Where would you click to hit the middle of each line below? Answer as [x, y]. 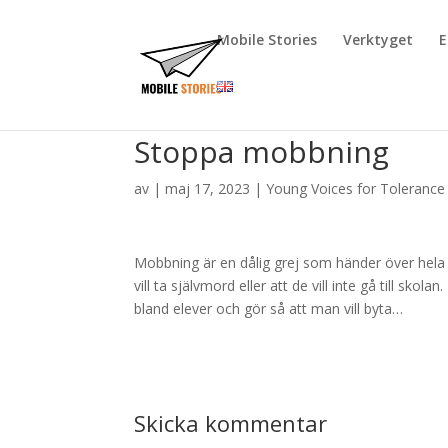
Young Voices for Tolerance [356, 188]
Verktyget [378, 39]
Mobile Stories [267, 39]
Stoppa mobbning [262, 151]
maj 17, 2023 [208, 188]
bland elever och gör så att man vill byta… [269, 308]
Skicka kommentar [231, 423]
